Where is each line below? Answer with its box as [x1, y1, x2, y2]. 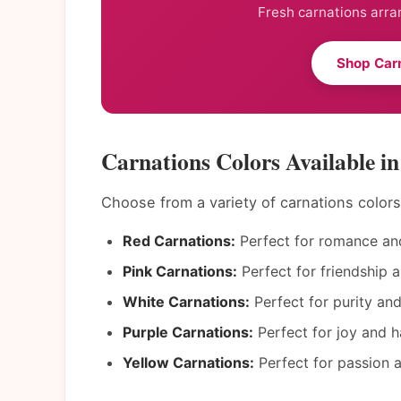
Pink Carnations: [123, 262, 237, 281]
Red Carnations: [123, 232, 235, 251]
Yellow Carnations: [123, 354, 254, 372]
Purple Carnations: [123, 323, 253, 342]
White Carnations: [123, 293, 250, 311]
